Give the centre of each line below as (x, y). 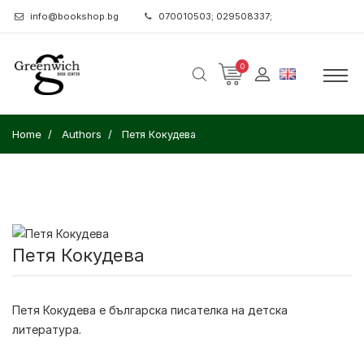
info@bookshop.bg (74, 16)
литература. (47, 330)
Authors (82, 134)
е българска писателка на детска (192, 310)
